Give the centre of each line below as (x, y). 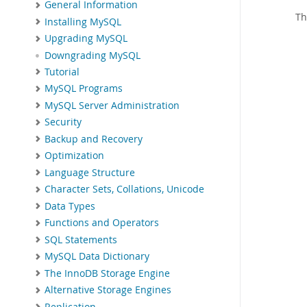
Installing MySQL (83, 22)
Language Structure (90, 172)
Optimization (74, 156)
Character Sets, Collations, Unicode (124, 189)
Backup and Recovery (94, 139)
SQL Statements (81, 240)
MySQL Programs (84, 89)
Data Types (70, 206)
